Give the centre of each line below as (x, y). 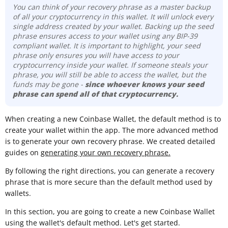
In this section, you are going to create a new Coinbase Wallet (110, 211)
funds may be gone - (49, 84)
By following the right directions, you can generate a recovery (110, 170)
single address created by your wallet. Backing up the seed (113, 26)
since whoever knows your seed (145, 84)
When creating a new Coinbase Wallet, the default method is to (113, 119)
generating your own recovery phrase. (106, 152)
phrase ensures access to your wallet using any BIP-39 (105, 36)
